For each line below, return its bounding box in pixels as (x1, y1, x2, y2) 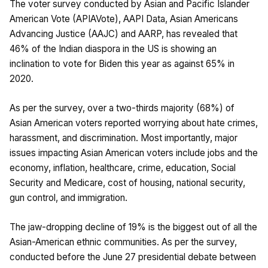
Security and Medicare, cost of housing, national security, (10, 177, 245, 189)
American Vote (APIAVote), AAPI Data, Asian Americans (10, 13, 238, 25)
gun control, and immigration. (10, 192, 127, 204)
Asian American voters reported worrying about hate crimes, (10, 117, 258, 129)
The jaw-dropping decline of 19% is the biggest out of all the (10, 221, 257, 233)
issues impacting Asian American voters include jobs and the (10, 147, 258, 159)
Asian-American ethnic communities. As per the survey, (10, 236, 237, 248)
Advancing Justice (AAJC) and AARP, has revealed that (10, 28, 237, 40)
